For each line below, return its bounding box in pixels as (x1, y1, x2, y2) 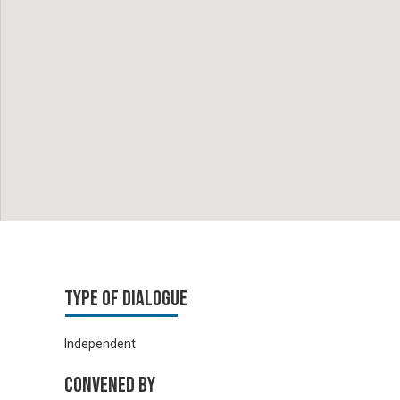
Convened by (64, 371, 155, 398)
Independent (64, 336, 136, 351)
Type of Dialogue (64, 286, 187, 312)
